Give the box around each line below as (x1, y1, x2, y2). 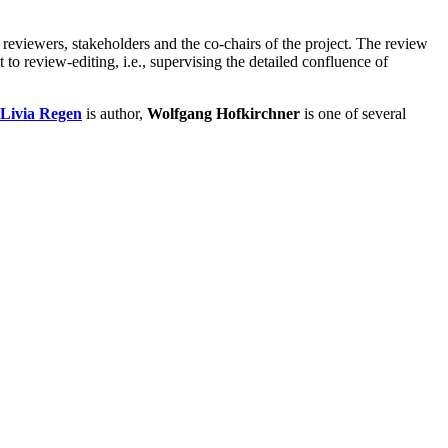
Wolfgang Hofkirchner (147, 105, 300, 123)
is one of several (300, 105, 406, 123)
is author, (82, 105, 147, 123)
